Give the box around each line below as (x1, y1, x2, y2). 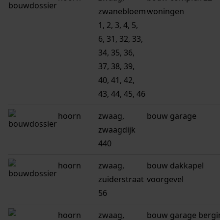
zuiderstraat (98, 174, 144, 185)
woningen (147, 6, 184, 17)
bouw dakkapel (147, 160, 204, 171)
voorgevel (147, 174, 184, 185)
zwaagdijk (98, 124, 136, 136)
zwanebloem (98, 6, 146, 17)
